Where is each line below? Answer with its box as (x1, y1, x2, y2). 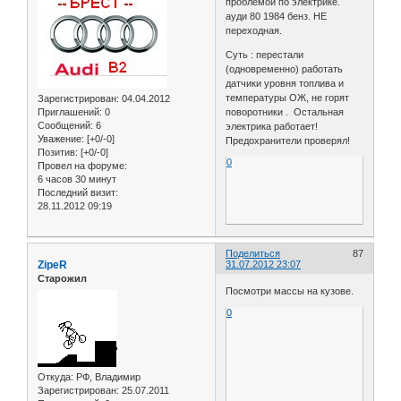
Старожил (38, 273, 87, 285)
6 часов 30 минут (38, 173, 116, 184)
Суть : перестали (226, 48, 304, 60)
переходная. (226, 24, 283, 36)
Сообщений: (38, 119, 93, 131)
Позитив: (38, 146, 78, 158)
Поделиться (226, 248, 281, 260)
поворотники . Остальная (226, 106, 345, 117)
